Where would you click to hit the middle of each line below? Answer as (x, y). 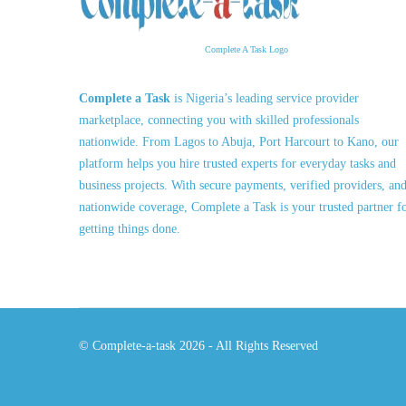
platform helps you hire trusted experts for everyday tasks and (237, 164)
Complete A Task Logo (246, 49)
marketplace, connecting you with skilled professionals (219, 120)
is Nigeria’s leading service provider (266, 98)
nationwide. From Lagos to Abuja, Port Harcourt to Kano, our (239, 142)
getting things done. (130, 229)
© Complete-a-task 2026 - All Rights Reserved (198, 346)
